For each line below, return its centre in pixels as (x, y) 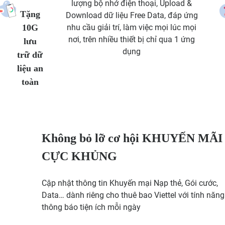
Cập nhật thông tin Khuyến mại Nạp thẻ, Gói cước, (130, 183)
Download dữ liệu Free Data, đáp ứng (132, 15)
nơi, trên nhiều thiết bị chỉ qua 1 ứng (132, 39)
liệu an (30, 68)
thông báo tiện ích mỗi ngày (91, 207)
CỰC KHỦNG (79, 156)
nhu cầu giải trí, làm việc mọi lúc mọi (132, 27)
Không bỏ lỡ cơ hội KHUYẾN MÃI (132, 138)
